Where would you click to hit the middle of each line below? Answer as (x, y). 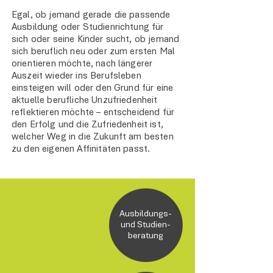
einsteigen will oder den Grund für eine (93, 88)
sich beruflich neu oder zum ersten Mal (94, 52)
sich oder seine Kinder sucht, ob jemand (96, 40)
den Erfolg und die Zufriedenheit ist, (87, 125)
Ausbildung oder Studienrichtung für (88, 27)
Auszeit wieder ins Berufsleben (76, 76)
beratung (146, 236)
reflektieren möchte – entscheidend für (93, 113)
